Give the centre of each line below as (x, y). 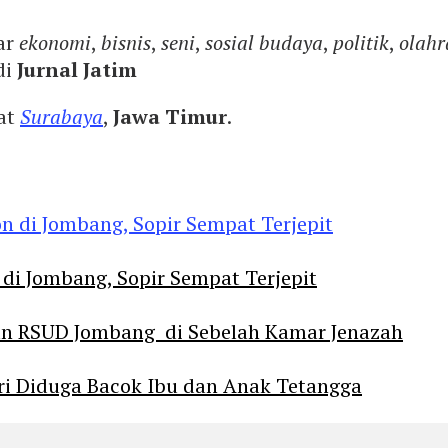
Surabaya (61, 116)
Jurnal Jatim (77, 69)
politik (361, 42)
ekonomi (55, 42)
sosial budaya (264, 42)
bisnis (126, 42)
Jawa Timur (170, 116)
